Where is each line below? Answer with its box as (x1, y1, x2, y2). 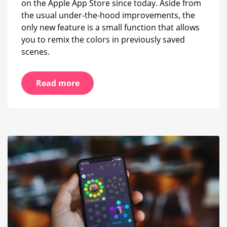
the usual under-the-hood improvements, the (21, 10, 195, 21)
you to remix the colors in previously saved (21, 34, 185, 46)
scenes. (21, 46, 50, 58)
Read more (35, 78, 80, 89)
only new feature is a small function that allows (21, 22, 200, 33)
